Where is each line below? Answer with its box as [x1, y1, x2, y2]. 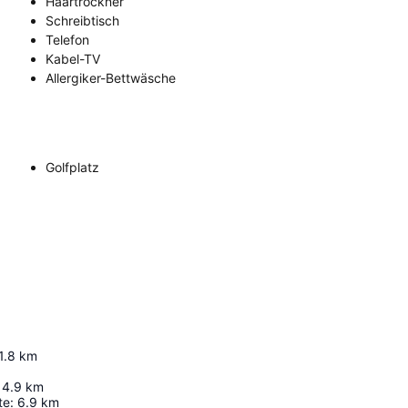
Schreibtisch [46, 12, 119, 28]
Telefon [46, 31, 89, 47]
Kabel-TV [46, 50, 100, 66]
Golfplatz [46, 158, 99, 175]
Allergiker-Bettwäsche [46, 69, 176, 86]
